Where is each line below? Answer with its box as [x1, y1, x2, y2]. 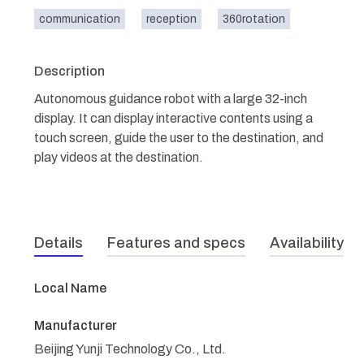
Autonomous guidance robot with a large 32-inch [34, 92, 307, 106]
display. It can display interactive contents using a [34, 111, 313, 125]
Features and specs [107, 235, 245, 251]
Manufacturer [34, 318, 117, 332]
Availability [270, 235, 344, 251]
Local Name [34, 281, 106, 295]
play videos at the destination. [34, 150, 203, 164]
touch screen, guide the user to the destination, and [34, 131, 323, 145]
